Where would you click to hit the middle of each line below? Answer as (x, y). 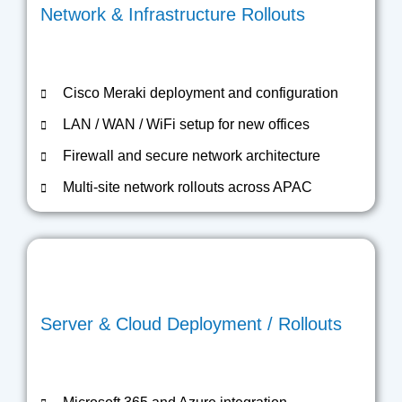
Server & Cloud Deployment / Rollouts (191, 324)
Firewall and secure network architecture (192, 156)
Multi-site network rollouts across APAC (188, 187)
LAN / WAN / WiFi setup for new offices (186, 124)
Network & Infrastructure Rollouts (173, 14)
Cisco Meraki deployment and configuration (201, 93)
